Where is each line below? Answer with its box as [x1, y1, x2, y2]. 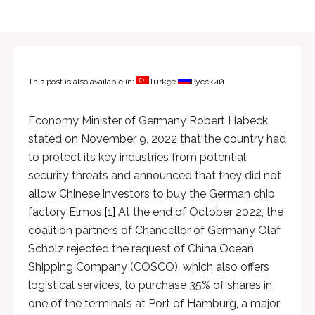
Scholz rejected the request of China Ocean [28, 242, 254, 255]
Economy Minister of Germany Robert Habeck [28, 114, 268, 127]
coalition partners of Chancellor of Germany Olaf [28, 224, 281, 237]
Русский [191, 77, 224, 86]
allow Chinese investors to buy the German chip [28, 187, 275, 200]
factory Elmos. [28, 205, 104, 219]
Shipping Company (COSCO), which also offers [28, 260, 269, 274]
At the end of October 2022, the [115, 205, 283, 219]
